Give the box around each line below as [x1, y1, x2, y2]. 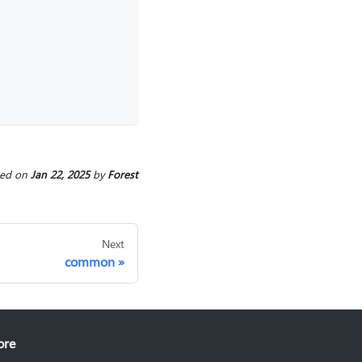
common [65, 253, 115, 271]
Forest [107, 167, 138, 182]
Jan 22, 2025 [31, 167, 90, 182]
